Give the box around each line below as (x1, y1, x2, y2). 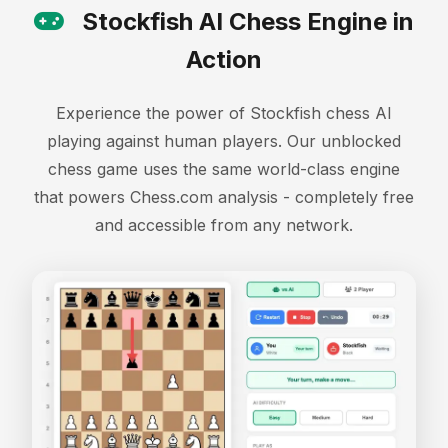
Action (186, 45, 262, 75)
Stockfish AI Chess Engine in (76, 7, 414, 37)
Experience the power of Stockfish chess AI (56, 103, 392, 124)
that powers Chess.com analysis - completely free (34, 187, 414, 208)
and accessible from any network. (95, 215, 353, 236)
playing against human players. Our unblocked (47, 131, 401, 152)
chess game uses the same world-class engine (48, 159, 400, 180)
